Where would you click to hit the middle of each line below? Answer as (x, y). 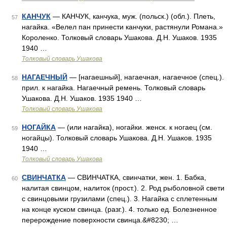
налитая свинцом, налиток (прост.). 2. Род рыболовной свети (123, 188)
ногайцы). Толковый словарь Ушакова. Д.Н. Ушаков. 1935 (117, 138)
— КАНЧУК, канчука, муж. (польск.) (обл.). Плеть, (133, 16)
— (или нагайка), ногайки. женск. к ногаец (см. (134, 127)
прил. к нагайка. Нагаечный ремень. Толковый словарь (113, 88)
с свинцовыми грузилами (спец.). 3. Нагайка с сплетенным (120, 199)
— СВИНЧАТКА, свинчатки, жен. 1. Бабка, (136, 177)
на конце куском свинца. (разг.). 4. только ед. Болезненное (119, 209)
